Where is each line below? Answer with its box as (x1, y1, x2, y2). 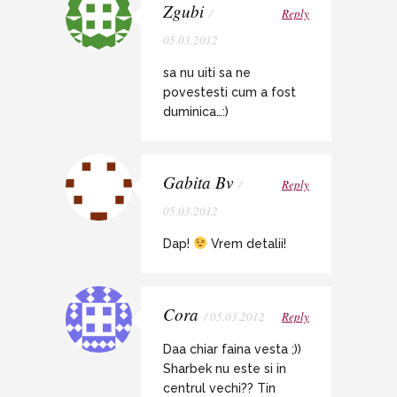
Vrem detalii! (206, 236, 286, 251)
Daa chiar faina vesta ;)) (163, 341, 301, 356)
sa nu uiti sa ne (163, 65, 251, 80)
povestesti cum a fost (163, 84, 296, 99)
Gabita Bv (163, 170, 233, 193)
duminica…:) (163, 104, 229, 119)
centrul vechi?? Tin (163, 380, 276, 395)
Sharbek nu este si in (163, 361, 286, 376)
